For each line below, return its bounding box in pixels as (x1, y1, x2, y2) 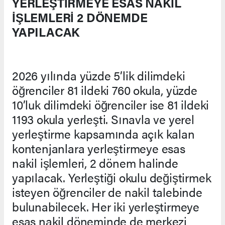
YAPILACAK (12, 23, 80, 40)
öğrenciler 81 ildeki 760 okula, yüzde (12, 81, 197, 98)
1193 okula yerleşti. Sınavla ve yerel (12, 110, 194, 128)
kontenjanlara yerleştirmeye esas (12, 139, 185, 157)
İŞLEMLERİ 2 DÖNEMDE (12, 8, 148, 26)
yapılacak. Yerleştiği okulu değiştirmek (12, 168, 211, 186)
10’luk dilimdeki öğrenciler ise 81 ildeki (12, 95, 209, 113)
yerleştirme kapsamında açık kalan (12, 125, 195, 142)
